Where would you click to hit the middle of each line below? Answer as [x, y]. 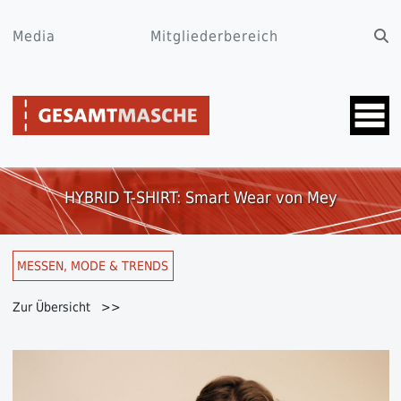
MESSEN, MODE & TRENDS [93, 265]
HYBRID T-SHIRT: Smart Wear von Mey [200, 197]
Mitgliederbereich [214, 36]
